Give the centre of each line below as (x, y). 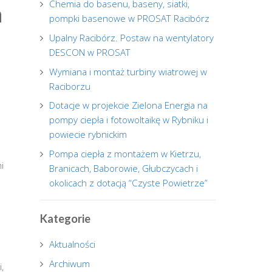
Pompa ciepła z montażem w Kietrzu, (125, 153)
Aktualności (73, 244)
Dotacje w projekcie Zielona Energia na (129, 105)
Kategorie (65, 219)
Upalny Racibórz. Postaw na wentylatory (132, 37)
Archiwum (70, 263)
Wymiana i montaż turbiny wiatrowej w (128, 71)
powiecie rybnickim (88, 134)
